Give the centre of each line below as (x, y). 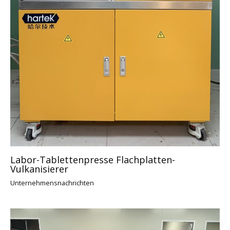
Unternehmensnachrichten (52, 183)
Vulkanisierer (39, 169)
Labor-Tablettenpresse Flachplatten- (93, 159)
